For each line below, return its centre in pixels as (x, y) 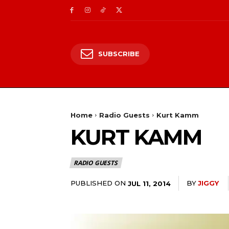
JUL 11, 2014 (149, 183)
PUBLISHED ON (98, 183)
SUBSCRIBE (119, 53)
